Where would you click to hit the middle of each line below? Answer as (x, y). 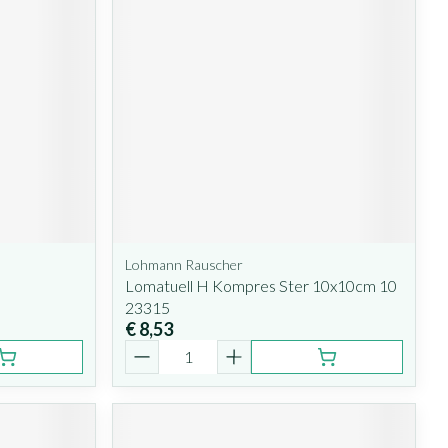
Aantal (149, 348)
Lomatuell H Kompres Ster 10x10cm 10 (261, 285)
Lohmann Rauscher (184, 264)
